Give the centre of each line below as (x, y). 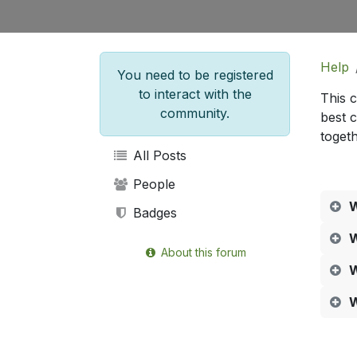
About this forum (202, 253)
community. (195, 113)
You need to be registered (195, 75)
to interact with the (195, 94)
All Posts (157, 155)
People (152, 184)
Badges (153, 213)
